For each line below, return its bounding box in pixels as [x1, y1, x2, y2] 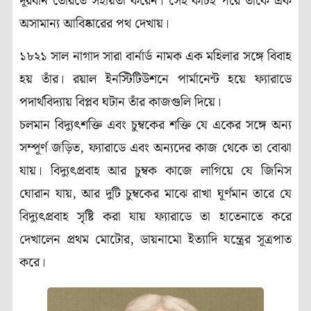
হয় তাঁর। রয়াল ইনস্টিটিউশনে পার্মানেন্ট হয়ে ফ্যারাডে [19, 69, 292, 90]
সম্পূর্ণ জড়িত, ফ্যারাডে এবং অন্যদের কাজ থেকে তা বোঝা [19, 138, 292, 159]
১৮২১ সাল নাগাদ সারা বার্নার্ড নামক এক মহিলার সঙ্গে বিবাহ [19, 47, 292, 67]
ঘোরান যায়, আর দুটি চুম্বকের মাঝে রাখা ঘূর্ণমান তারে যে [19, 184, 292, 205]
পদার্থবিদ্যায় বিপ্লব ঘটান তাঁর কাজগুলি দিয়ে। [19, 92, 221, 113]
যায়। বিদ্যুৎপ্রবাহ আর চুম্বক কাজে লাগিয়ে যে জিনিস [19, 161, 292, 182]
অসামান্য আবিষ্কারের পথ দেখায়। [19, 13, 169, 34]
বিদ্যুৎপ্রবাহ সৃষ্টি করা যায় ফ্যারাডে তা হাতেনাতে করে [19, 207, 292, 228]
